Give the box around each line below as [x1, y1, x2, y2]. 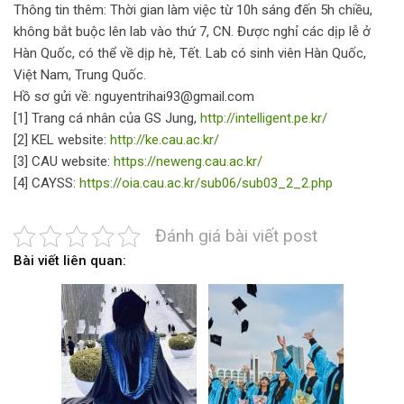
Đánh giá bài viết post [155, 225, 317, 247]
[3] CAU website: [14, 153, 114, 170]
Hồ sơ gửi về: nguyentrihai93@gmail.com [14, 88, 254, 106]
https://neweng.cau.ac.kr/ [114, 153, 262, 170]
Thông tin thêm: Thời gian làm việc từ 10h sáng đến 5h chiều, [14, 2, 372, 19]
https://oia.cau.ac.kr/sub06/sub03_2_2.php [79, 175, 333, 192]
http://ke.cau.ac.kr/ [110, 132, 219, 149]
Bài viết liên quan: [14, 252, 126, 270]
